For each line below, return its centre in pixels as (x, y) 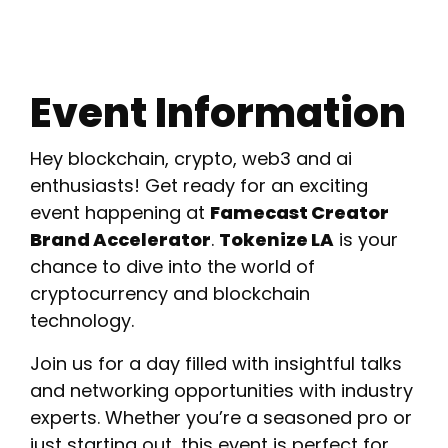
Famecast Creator (299, 213)
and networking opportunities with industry (221, 391)
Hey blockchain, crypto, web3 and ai (191, 159)
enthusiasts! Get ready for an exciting (199, 186)
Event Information (218, 113)
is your (366, 240)
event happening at (120, 213)
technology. (82, 321)
